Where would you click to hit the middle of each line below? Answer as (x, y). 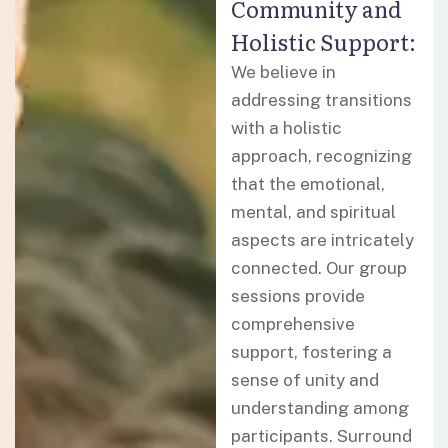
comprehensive (293, 324)
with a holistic (287, 128)
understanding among (320, 408)
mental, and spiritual (314, 212)
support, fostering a (312, 352)
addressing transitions (322, 100)
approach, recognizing (322, 156)
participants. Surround (322, 436)
